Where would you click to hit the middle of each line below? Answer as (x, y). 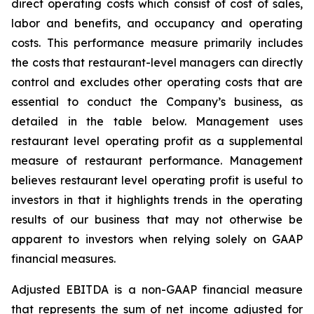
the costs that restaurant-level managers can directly (157, 62)
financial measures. (63, 259)
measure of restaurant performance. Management (157, 161)
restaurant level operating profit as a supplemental (157, 141)
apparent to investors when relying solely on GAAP (157, 239)
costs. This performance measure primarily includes (157, 43)
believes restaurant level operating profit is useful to (157, 180)
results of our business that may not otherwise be (157, 219)
